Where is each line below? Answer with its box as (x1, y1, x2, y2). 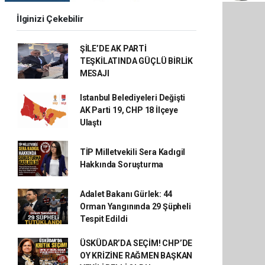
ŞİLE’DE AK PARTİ (79, 43, 147, 53)
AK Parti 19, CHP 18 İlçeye (79, 105, 178, 115)
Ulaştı (79, 117, 102, 127)
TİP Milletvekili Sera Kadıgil (79, 147, 186, 157)
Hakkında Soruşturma (79, 159, 164, 169)
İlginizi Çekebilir (17, 13, 83, 24)
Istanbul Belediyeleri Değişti (79, 92, 186, 102)
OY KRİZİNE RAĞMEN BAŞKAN (79, 250, 193, 260)
